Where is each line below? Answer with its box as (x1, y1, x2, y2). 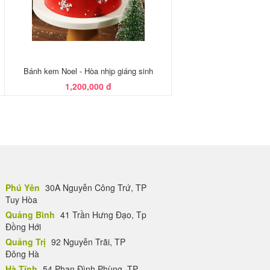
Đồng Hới (5, 221, 41, 233)
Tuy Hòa (5, 193, 37, 206)
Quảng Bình (5, 209, 55, 221)
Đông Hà (5, 248, 39, 260)
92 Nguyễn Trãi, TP (49, 236, 125, 248)
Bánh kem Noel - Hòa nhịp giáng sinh (23, 65, 153, 77)
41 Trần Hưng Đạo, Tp (58, 209, 146, 221)
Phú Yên (5, 181, 40, 193)
